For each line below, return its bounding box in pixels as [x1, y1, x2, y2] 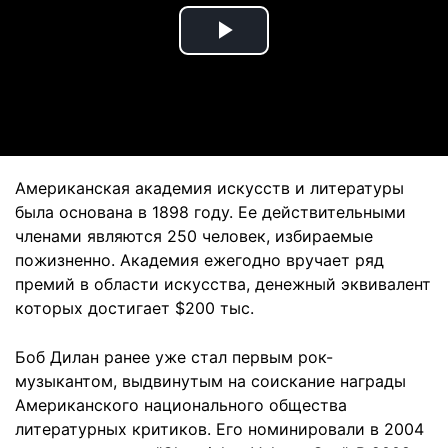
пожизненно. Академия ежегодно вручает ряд [15, 250, 384, 270]
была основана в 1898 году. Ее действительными [15, 202, 406, 222]
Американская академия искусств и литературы [15, 178, 404, 198]
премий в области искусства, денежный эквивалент [15, 274, 431, 294]
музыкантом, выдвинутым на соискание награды [15, 371, 406, 391]
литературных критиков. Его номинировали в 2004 [15, 419, 424, 439]
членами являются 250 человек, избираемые [15, 226, 373, 246]
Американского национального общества [15, 395, 347, 415]
